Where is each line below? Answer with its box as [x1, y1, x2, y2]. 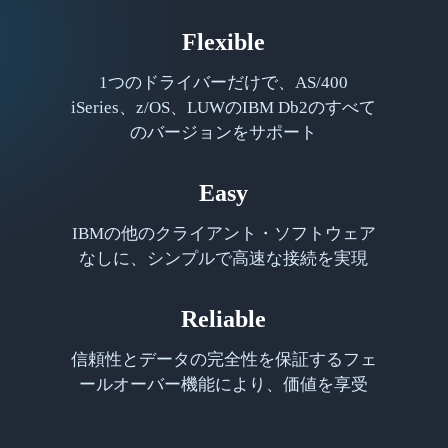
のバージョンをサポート [130, 123, 318, 143]
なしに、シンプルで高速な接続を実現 [79, 249, 369, 269]
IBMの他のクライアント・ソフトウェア [71, 224, 376, 244]
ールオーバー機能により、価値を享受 [79, 375, 369, 395]
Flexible [182, 29, 266, 56]
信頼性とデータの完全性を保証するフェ [70, 350, 377, 370]
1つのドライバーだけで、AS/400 [99, 73, 349, 93]
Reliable [181, 306, 267, 333]
